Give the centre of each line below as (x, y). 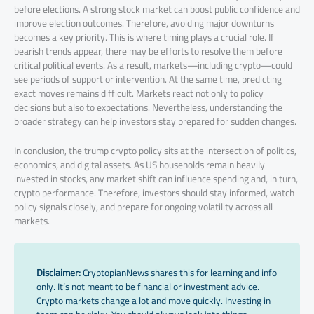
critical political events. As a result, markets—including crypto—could (153, 66)
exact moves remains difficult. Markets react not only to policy (139, 94)
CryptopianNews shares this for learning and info (179, 272)
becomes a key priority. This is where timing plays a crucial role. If (144, 37)
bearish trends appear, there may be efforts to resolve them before (148, 52)
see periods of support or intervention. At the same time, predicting (148, 80)
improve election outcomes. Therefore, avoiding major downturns (144, 23)
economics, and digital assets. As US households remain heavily (139, 164)
